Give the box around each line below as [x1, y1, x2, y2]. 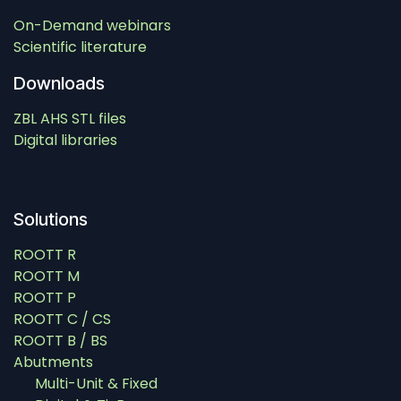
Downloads [13, 73, 105, 95]
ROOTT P [13, 287, 76, 309]
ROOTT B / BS [13, 330, 107, 352]
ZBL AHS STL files [13, 108, 126, 130]
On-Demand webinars [13, 15, 171, 37]
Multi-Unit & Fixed [35, 373, 158, 395]
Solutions [13, 209, 88, 231]
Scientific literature [13, 37, 147, 58]
